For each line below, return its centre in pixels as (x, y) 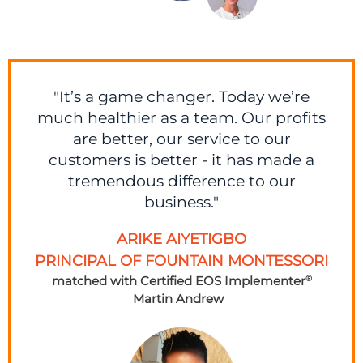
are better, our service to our (181, 138)
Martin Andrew (181, 298)
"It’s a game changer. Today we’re (181, 96)
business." (181, 201)
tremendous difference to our (181, 180)
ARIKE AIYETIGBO (181, 239)
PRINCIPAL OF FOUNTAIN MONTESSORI (181, 261)
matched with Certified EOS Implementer (178, 280)
